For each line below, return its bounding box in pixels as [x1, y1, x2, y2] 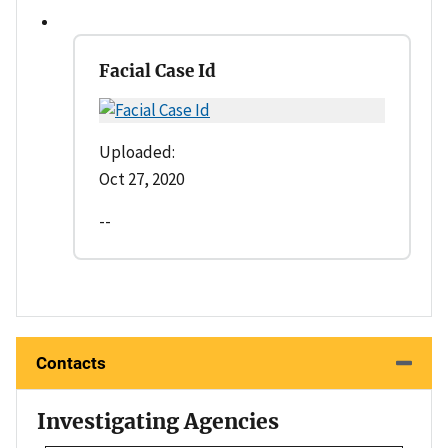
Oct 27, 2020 [99, 167, 184, 190]
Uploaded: [99, 140, 175, 163]
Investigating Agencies [37, 407, 279, 435]
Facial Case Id [99, 59, 216, 82]
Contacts [36, 352, 106, 373]
